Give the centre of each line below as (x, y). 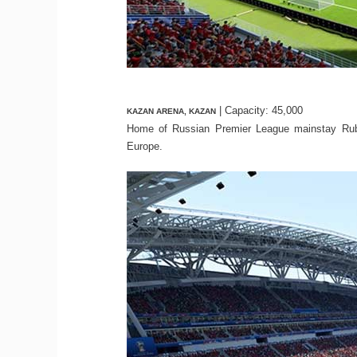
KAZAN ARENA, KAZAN (171, 111)
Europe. (144, 146)
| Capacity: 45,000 (259, 110)
